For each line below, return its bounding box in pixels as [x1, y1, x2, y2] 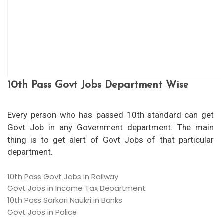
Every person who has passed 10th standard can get [7, 110, 214, 120]
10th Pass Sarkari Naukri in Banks [7, 194, 122, 205]
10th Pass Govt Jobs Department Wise [7, 80, 188, 90]
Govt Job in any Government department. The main [7, 122, 214, 132]
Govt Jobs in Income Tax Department [7, 183, 146, 193]
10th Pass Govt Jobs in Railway [7, 171, 118, 182]
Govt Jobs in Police [7, 206, 77, 217]
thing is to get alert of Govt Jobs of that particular [7, 135, 214, 145]
